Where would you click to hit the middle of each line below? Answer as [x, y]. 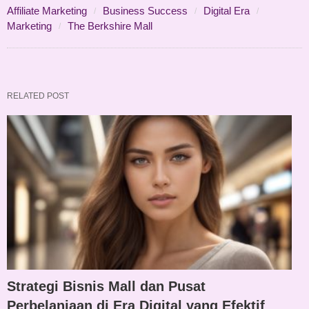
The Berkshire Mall [110, 26]
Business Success [145, 10]
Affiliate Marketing [47, 10]
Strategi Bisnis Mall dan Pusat [106, 287]
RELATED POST [38, 96]
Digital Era [227, 10]
